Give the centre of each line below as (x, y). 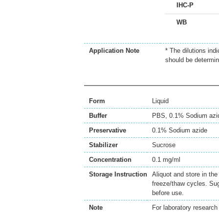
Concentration (110, 160)
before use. (168, 193)
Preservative (108, 130)
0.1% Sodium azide (180, 130)
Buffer (98, 116)
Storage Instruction (118, 174)
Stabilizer (103, 145)
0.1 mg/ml (166, 160)
